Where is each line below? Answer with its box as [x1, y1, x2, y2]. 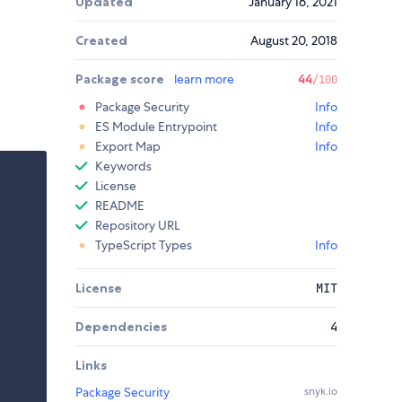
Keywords [95, 158, 152, 175]
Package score [75, 71, 167, 88]
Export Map [95, 138, 161, 155]
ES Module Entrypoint [95, 118, 217, 135]
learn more [174, 71, 234, 88]
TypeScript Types [95, 237, 192, 254]
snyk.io [304, 384, 337, 399]
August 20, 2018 [250, 32, 337, 49]
